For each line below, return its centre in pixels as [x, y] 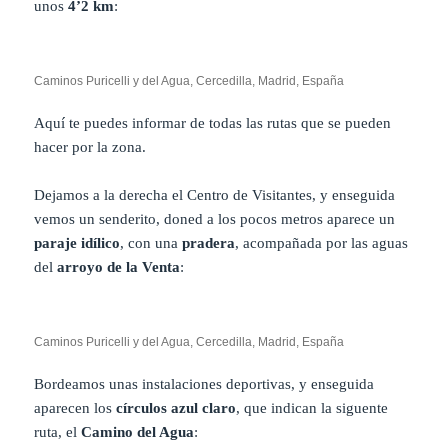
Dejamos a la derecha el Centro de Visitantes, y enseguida [215, 195]
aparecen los [75, 408]
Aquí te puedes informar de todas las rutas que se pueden [213, 123]
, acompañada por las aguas [322, 243]
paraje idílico [77, 243]
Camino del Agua [138, 432]
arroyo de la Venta [119, 267]
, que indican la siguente [312, 408]
